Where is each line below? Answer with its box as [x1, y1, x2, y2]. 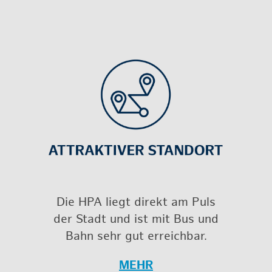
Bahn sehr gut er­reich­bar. [65, 229, 207, 244]
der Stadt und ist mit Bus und [53, 212, 219, 227]
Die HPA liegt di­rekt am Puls [56, 195, 216, 210]
